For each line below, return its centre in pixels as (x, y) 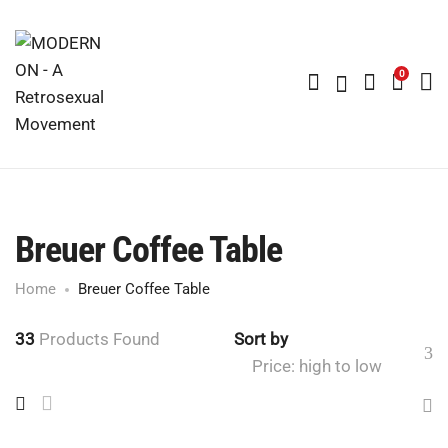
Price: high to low (317, 366)
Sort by (261, 339)
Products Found (99, 339)
